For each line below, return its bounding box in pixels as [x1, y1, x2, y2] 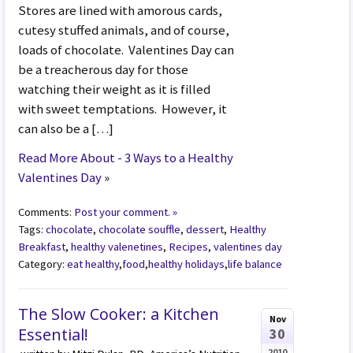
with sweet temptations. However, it [18, 99, 228, 117]
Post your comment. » [74, 204, 178, 219]
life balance [228, 256, 283, 271]
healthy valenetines [71, 239, 164, 254]
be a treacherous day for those [18, 60, 189, 78]
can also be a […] [18, 119, 114, 137]
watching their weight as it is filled [18, 80, 211, 98]
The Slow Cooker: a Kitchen [18, 303, 220, 325]
